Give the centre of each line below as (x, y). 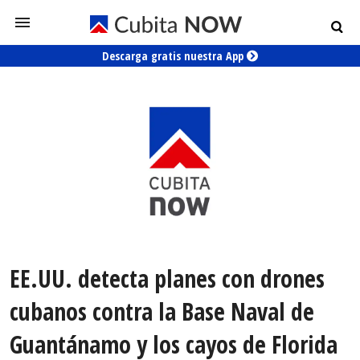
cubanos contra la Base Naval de (162, 312)
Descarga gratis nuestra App (174, 56)
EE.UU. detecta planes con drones (167, 279)
